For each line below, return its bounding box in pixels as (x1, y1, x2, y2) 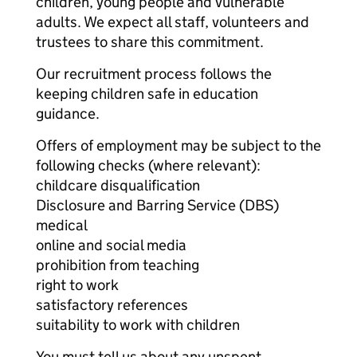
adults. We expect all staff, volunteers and (36, 13, 309, 31)
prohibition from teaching (36, 256, 199, 274)
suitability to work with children (36, 316, 240, 334)
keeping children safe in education (36, 84, 258, 103)
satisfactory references (36, 296, 188, 314)
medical (36, 216, 88, 234)
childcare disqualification (36, 176, 200, 194)
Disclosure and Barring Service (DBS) (36, 196, 279, 214)
